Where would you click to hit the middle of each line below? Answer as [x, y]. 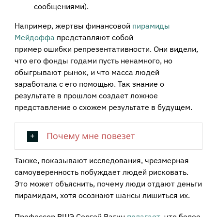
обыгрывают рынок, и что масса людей [87, 72]
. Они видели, [174, 49]
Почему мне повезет [90, 135]
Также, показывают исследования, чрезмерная [101, 160]
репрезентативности [111, 49]
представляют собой [94, 37]
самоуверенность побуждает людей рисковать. [101, 172]
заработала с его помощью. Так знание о [89, 84]
